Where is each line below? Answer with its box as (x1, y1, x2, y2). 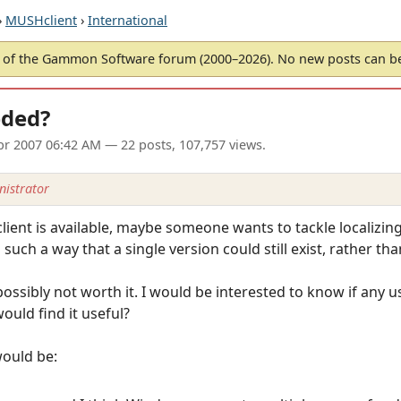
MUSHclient (5, 12, 77, 29)
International (88, 12, 167, 29)
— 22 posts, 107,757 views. (101, 136, 266, 154)
